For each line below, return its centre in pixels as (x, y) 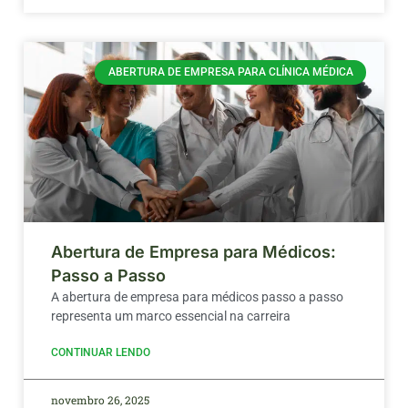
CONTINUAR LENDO (101, 353)
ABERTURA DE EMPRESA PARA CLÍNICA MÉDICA (230, 72)
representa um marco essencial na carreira (171, 316)
